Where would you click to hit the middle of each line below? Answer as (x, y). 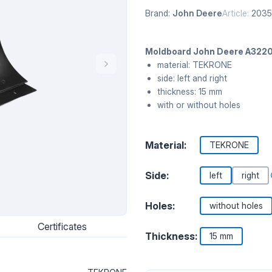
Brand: (158, 13)
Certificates (63, 226)
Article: (236, 13)
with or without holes (199, 105)
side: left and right (192, 78)
